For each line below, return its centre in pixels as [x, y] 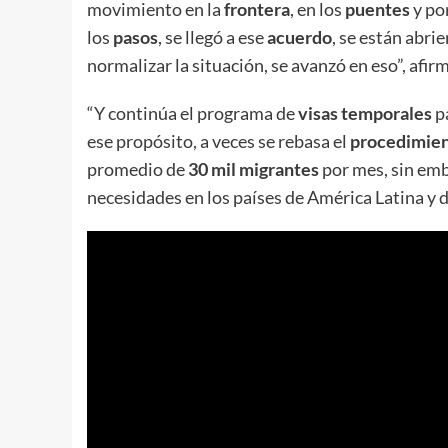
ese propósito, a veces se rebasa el [218, 140]
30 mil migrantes [253, 168]
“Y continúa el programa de [192, 112]
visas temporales [365, 112]
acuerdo [299, 36]
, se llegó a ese [212, 36]
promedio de [137, 168]
